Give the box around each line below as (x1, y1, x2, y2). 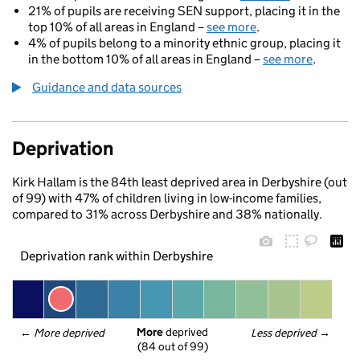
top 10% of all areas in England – (28, 19, 207, 35)
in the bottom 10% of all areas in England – (28, 51, 263, 67)
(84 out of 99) (137, 339, 208, 354)
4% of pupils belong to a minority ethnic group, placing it (28, 35, 341, 51)
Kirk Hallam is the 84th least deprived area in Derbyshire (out (12, 174, 347, 190)
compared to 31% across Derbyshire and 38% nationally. (12, 207, 322, 222)
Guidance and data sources (32, 80, 182, 95)
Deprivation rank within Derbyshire (19, 247, 213, 264)
